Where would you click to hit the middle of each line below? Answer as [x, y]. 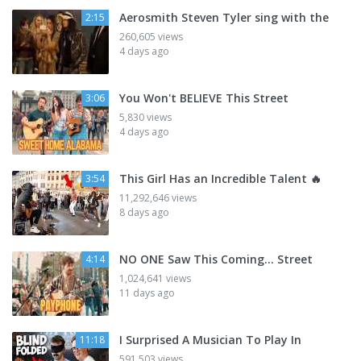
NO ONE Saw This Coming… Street [216, 259]
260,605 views [151, 37]
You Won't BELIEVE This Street [204, 98]
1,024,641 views [155, 279]
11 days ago [147, 293]
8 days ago [144, 213]
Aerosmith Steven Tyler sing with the [224, 18]
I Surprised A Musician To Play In [210, 340]
